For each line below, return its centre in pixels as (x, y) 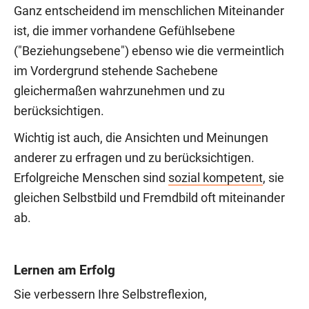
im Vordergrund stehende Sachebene (116, 71)
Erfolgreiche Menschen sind (91, 178)
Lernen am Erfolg (64, 270)
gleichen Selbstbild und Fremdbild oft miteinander (149, 198)
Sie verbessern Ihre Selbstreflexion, (110, 294)
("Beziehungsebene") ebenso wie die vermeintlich (149, 51)
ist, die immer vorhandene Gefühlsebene (124, 31)
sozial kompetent (216, 178)
